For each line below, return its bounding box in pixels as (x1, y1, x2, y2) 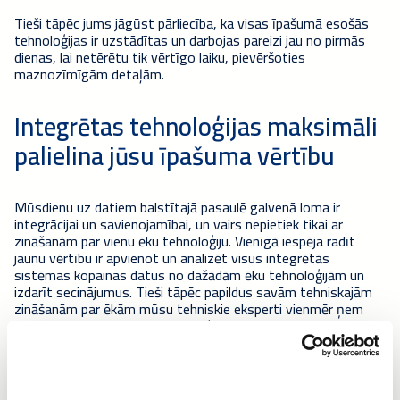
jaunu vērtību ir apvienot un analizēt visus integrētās (14, 244, 329, 271)
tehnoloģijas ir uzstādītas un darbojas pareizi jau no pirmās (14, 26, 365, 54)
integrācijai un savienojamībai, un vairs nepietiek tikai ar (14, 210, 343, 237)
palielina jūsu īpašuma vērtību (14, 131, 335, 179)
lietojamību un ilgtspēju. (14, 346, 155, 373)
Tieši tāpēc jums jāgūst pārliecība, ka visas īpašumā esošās (14, 9, 369, 37)
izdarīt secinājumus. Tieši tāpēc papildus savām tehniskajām (14, 278, 372, 305)
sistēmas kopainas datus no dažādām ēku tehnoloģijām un (14, 261, 364, 288)
